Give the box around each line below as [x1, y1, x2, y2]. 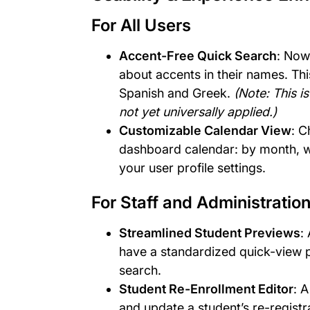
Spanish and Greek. [119, 85, 234, 100]
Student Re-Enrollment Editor [119, 281, 293, 296]
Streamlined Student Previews [119, 225, 300, 240]
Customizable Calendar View [119, 122, 291, 138]
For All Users [91, 15, 191, 35]
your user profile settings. [119, 160, 266, 175]
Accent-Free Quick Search [119, 48, 277, 63]
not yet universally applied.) [119, 104, 277, 119]
